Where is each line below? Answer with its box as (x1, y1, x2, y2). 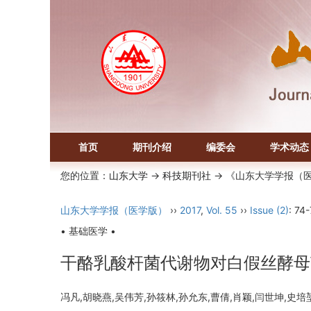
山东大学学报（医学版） (60, 204, 167, 216)
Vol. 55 (206, 204, 237, 216)
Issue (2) (250, 204, 289, 216)
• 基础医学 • (60, 225, 116, 237)
